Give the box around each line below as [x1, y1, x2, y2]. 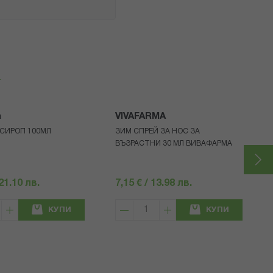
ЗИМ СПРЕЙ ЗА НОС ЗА [115, 128, 200, 135]
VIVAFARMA [115, 112, 166, 121]
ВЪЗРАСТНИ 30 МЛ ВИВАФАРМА [115, 140, 233, 147]
